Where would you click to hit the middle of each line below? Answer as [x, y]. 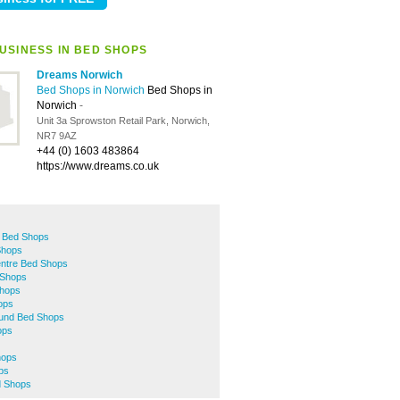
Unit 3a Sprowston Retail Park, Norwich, [123, 121]
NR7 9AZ [57, 136]
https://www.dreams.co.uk [98, 166]
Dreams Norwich [79, 75]
